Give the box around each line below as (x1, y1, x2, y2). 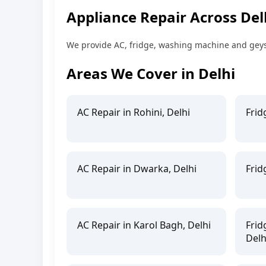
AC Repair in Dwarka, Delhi (77, 161, 197, 175)
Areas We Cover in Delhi (66, 63, 235, 83)
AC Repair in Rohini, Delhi (77, 105, 190, 119)
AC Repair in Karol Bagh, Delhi (77, 218, 211, 232)
